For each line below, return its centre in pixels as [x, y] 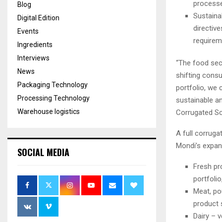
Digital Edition [38, 18]
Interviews [33, 58]
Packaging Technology [53, 85]
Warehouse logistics [49, 111]
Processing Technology [54, 98]
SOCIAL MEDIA [43, 152]
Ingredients [35, 45]
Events [28, 31]
